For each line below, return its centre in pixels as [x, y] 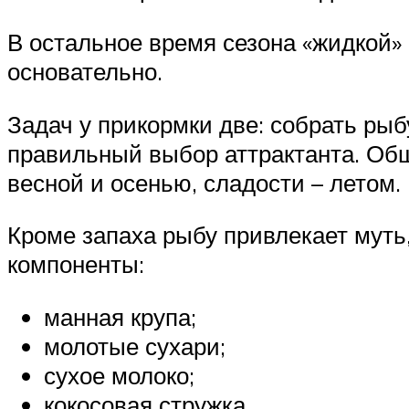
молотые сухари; [135, 346]
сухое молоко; [119, 375]
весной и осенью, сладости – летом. [204, 182]
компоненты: [76, 264]
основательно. [85, 71]
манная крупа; [120, 316]
